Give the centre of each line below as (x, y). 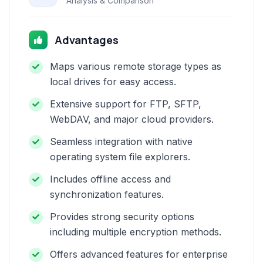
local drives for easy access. (113, 82)
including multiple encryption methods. (136, 232)
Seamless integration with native (121, 141)
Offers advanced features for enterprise (139, 254)
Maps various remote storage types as (136, 66)
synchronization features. (107, 194)
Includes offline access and (110, 179)
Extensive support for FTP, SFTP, (126, 104)
